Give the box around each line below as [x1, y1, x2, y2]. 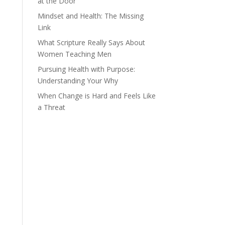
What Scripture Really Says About [37, 38, 145, 47]
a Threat [37, 102, 65, 112]
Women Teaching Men [37, 49, 111, 59]
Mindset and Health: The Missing [37, 11, 144, 21]
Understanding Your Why [37, 76, 118, 85]
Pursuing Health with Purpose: [37, 64, 135, 74]
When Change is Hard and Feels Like [37, 91, 156, 100]
